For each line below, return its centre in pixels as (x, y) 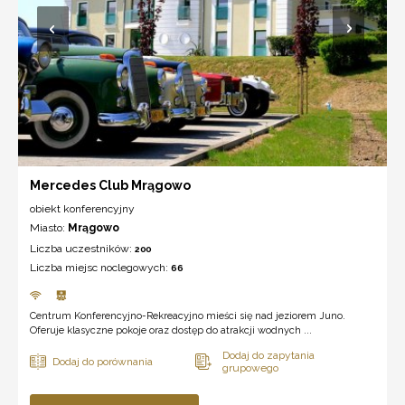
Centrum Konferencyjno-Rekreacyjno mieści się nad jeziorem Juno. (188, 316)
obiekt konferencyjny (82, 208)
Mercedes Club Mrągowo (110, 185)
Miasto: (49, 227)
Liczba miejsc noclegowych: (100, 267)
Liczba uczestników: (82, 248)
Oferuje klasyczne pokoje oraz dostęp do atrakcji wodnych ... (171, 330)
